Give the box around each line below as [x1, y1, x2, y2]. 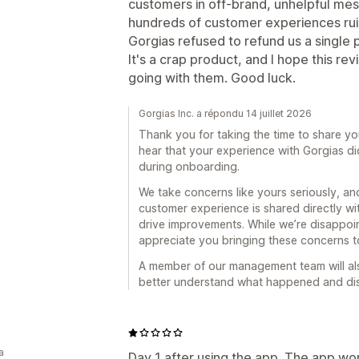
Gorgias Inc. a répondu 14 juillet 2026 [139, 107, 312, 119]
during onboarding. [139, 159, 240, 173]
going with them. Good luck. [128, 70, 296, 86]
